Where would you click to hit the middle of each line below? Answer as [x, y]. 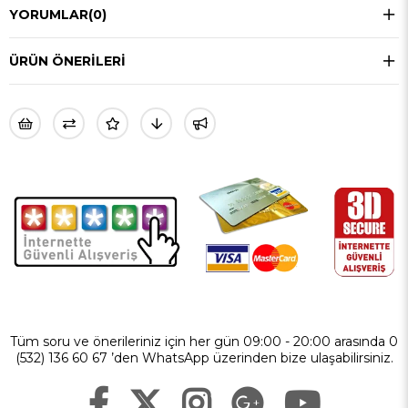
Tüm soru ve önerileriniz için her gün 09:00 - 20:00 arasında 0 [204, 341]
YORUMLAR [49, 15]
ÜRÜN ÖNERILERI [67, 61]
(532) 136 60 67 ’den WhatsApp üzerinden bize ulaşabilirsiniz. [204, 357]
